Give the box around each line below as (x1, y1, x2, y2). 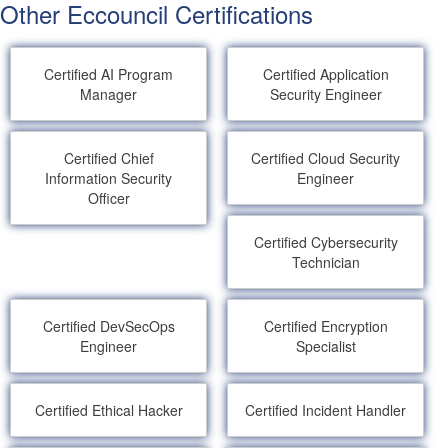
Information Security (45, 168, 173, 189)
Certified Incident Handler (245, 400, 407, 421)
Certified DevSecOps (42, 316, 175, 337)
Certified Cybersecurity (253, 232, 398, 253)
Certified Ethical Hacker (34, 400, 183, 421)
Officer (87, 188, 130, 209)
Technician (291, 252, 360, 273)
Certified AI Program (44, 64, 174, 85)
